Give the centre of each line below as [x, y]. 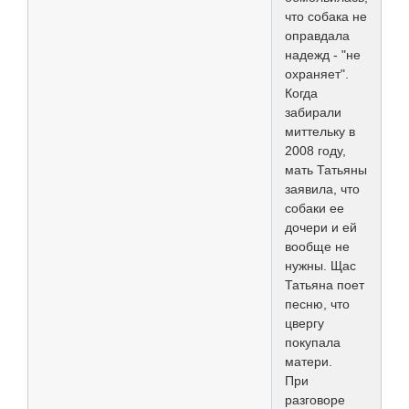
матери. [309, 361]
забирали [313, 112]
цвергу [304, 323]
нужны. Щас [320, 265]
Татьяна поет [325, 284]
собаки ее [315, 208]
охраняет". [317, 73]
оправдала [317, 35]
